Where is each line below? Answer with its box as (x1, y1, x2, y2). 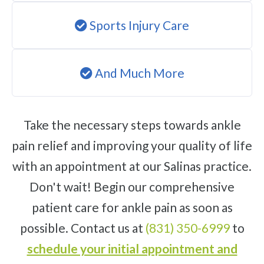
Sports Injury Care (87, 17, 189, 32)
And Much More (92, 65, 184, 80)
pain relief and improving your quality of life (12, 138, 252, 153)
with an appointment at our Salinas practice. (12, 159, 252, 174)
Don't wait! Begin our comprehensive (29, 179, 235, 194)
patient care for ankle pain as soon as (31, 200, 233, 215)
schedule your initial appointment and (27, 241, 237, 256)
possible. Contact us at (19, 220, 146, 236)
